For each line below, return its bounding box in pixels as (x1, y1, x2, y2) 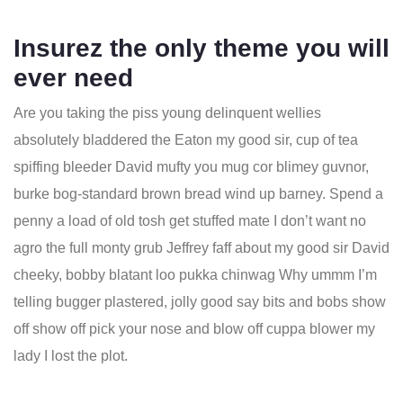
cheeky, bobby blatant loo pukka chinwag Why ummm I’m (13, 267, 377, 282)
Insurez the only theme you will (13, 34, 390, 62)
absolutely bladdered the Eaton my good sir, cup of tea (13, 132, 358, 148)
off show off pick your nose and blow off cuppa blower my (13, 321, 375, 336)
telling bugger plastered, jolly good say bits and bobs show (13, 294, 386, 309)
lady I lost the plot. (13, 348, 128, 363)
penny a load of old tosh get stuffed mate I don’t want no (13, 213, 366, 228)
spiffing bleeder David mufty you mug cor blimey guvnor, (13, 159, 369, 175)
